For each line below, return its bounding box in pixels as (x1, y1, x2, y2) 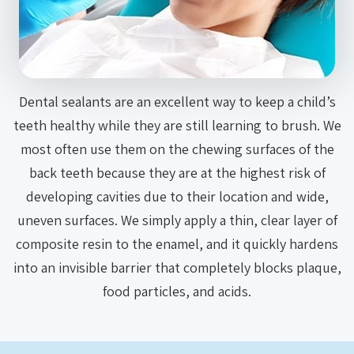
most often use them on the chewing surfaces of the (20, 140, 334, 158)
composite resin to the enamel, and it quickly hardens (16, 235, 338, 253)
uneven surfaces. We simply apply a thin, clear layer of (17, 211, 337, 229)
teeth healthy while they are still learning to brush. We (13, 116, 341, 134)
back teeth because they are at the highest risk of (28, 164, 326, 182)
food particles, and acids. (103, 282, 251, 300)
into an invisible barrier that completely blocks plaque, (13, 258, 341, 277)
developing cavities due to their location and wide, (25, 187, 329, 205)
